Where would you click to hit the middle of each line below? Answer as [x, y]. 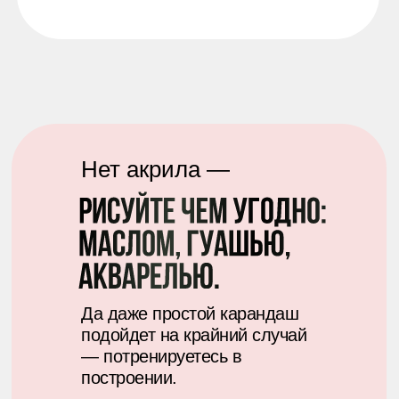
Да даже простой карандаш [190, 313]
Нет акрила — [155, 169]
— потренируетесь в [161, 356]
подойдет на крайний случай [194, 335]
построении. [129, 378]
